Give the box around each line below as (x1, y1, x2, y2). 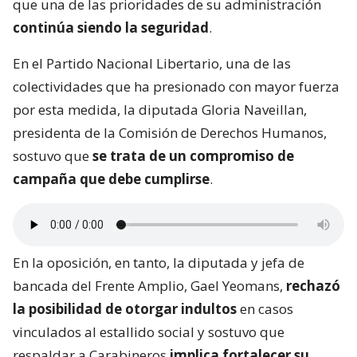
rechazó (286, 277, 340, 296)
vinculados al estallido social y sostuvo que (13, 323, 284, 342)
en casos (237, 300, 293, 319)
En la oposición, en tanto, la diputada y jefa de (13, 253, 304, 273)
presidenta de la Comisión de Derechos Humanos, (13, 124, 327, 143)
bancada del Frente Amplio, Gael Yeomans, (13, 277, 286, 296)
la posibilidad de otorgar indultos (13, 300, 237, 319)
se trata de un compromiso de (92, 147, 294, 166)
